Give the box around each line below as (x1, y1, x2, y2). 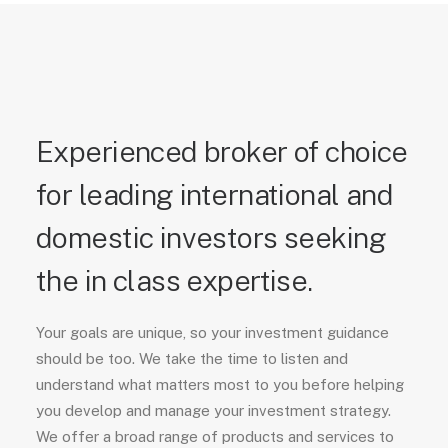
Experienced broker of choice (36, 134, 408, 169)
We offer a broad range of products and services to (36, 428, 394, 445)
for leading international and (36, 177, 394, 212)
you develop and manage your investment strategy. (36, 402, 391, 419)
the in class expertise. (36, 263, 313, 298)
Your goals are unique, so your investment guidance (36, 324, 389, 341)
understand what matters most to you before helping (36, 376, 404, 393)
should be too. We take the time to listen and (36, 350, 348, 367)
